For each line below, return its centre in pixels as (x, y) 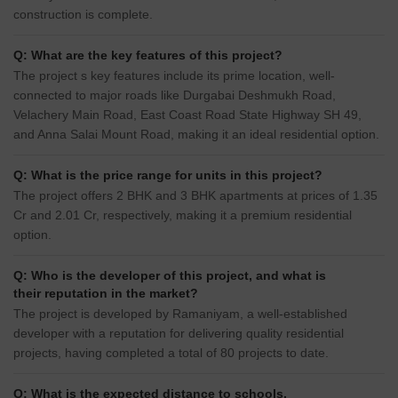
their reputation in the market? (106, 294)
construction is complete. (83, 15)
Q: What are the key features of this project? (148, 56)
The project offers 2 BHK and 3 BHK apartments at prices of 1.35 (195, 196)
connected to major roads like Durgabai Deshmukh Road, (175, 96)
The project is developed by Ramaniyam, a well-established (180, 314)
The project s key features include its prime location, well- (174, 76)
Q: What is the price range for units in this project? (168, 175)
